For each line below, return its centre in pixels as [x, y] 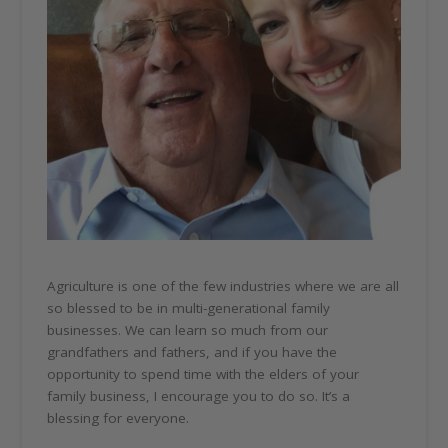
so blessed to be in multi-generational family [189, 308]
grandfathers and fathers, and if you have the [192, 352]
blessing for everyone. [118, 418]
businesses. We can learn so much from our [188, 330]
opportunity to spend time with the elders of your [203, 374]
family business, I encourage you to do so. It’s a [199, 396]
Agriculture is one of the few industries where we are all [223, 286]
